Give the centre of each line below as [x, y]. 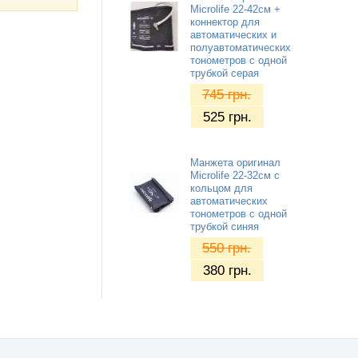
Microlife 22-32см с [235, 175]
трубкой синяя [225, 227]
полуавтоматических [241, 48]
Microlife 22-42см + [235, 9]
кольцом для [221, 188]
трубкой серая [225, 73]
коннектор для [225, 22]
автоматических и [233, 35]
